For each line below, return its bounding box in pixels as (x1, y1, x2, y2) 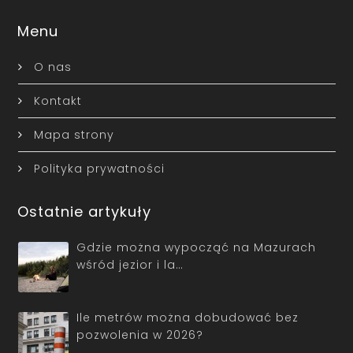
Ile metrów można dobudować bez (76, 309, 299, 325)
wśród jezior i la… (76, 256, 184, 273)
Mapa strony (33, 126, 114, 143)
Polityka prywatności (33, 160, 165, 176)
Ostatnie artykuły (17, 201, 152, 221)
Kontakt (33, 92, 82, 109)
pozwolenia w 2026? (76, 326, 203, 343)
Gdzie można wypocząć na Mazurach (76, 239, 316, 255)
